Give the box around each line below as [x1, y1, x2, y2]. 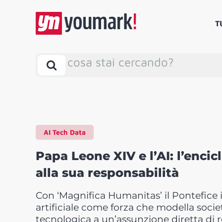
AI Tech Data [44, 128, 86, 137]
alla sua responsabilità [36, 166, 179, 180]
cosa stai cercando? [67, 55, 174, 69]
